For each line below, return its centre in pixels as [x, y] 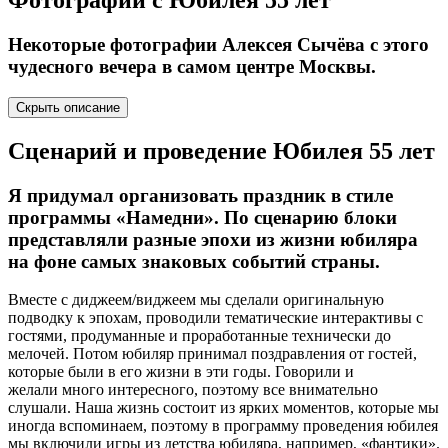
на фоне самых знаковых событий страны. [194, 261]
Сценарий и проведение [140, 150]
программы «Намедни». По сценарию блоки [202, 217]
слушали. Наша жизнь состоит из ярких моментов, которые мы [223, 408]
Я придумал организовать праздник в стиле [200, 195]
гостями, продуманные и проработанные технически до [199, 336]
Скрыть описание [68, 107]
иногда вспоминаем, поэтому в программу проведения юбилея [223, 426]
